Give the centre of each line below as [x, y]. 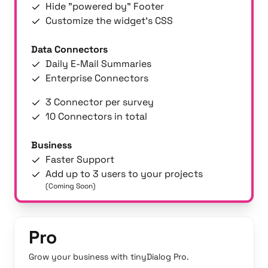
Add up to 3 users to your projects [124, 174]
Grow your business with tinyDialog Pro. [109, 257]
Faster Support [80, 160]
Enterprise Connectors [97, 78]
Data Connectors [69, 50]
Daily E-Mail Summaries [98, 64]
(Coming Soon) [71, 186]
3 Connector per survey [100, 102]
